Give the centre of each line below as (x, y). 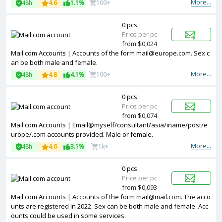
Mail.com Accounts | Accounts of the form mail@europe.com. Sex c (110, 53)
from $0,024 (139, 44)
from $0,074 (139, 115)
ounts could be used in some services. (68, 216)
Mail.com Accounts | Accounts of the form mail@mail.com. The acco (111, 197)
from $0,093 (139, 187)
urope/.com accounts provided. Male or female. (82, 134)
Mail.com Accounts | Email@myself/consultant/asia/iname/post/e (109, 125)
